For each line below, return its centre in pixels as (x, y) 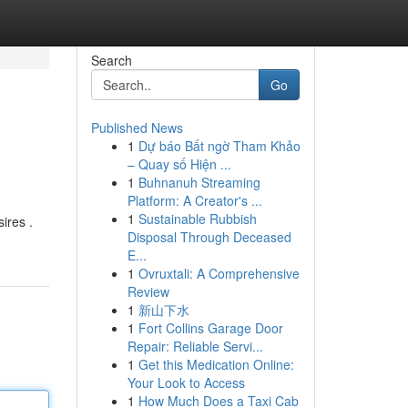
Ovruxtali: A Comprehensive (219, 273)
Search (111, 60)
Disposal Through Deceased (209, 237)
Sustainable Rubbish (197, 219)
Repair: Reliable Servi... (195, 346)
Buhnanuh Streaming (199, 182)
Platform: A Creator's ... (194, 200)
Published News (137, 127)
